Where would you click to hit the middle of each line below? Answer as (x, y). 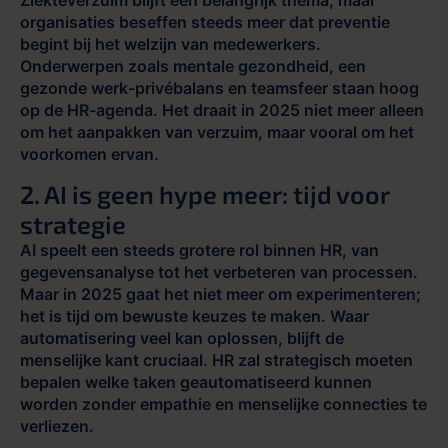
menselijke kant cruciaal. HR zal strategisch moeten (216, 360)
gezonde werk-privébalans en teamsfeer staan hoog (219, 87)
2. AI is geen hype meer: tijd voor (204, 194)
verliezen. (57, 426)
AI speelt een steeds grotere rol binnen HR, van (199, 250)
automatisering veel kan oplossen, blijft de (182, 338)
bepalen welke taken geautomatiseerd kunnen (196, 382)
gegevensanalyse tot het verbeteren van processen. (219, 272)
